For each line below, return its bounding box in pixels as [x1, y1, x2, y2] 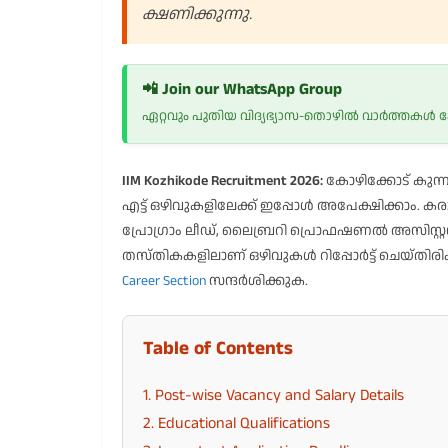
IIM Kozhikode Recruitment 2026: [122, 171, 323, 191]
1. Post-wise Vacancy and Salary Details [143, 384, 404, 407]
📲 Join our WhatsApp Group [142, 78, 342, 101]
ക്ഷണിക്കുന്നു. [142, 3, 252, 26]
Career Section [122, 271, 206, 291]
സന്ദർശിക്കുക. [206, 271, 308, 291]
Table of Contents [143, 335, 293, 362]
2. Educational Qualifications [143, 412, 330, 435]
